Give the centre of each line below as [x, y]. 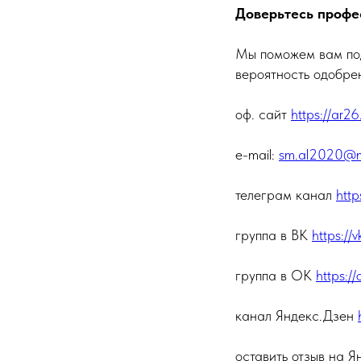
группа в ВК [274, 235]
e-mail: [257, 155]
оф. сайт [263, 114]
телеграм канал [286, 195]
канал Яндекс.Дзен [297, 316]
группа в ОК [276, 276]
